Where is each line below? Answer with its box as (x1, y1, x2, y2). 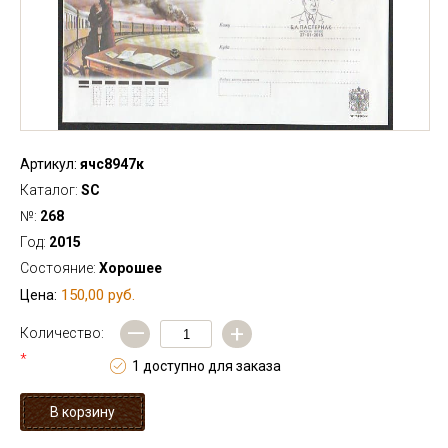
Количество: (20, 325, 104, 341)
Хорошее (99, 260, 162, 276)
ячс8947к (77, 156, 144, 172)
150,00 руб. (61, 286, 135, 304)
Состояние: (20, 260, 99, 276)
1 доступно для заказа (132, 358, 281, 374)
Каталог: (20, 182, 81, 198)
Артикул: (20, 156, 77, 172)
